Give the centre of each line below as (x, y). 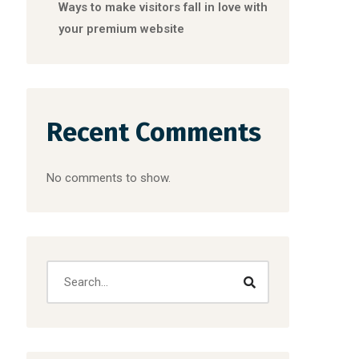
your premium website (122, 29)
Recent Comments (154, 132)
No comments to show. (109, 178)
